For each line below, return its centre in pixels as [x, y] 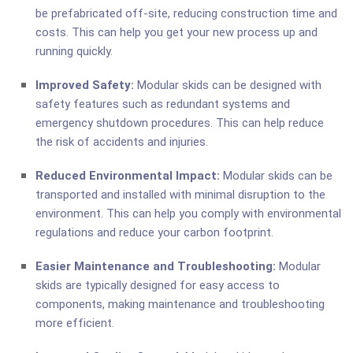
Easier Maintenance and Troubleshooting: [156, 266]
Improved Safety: [85, 85]
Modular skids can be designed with [228, 85]
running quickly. [74, 51]
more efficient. [75, 323]
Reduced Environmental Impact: [128, 175]
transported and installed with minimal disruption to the [180, 194]
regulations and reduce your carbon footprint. [154, 232]
